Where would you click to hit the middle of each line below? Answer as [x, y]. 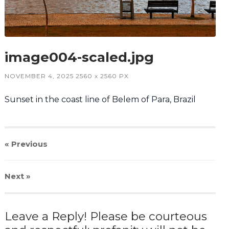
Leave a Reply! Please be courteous [106, 216]
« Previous [26, 144]
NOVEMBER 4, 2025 [39, 76]
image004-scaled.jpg [79, 58]
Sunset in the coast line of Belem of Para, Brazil [100, 100]
